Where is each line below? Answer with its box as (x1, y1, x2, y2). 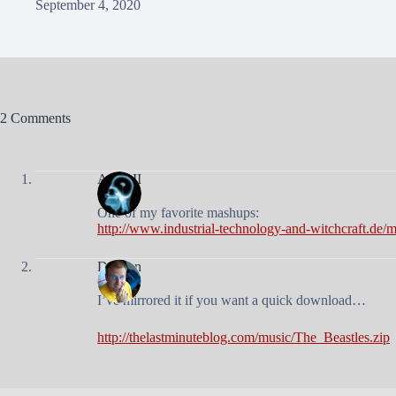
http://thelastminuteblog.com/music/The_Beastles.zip (97, 329, 390, 345)
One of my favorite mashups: (97, 204, 259, 220)
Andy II (97, 171, 141, 187)
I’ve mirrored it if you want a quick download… (97, 292, 366, 308)
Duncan (97, 258, 141, 274)
